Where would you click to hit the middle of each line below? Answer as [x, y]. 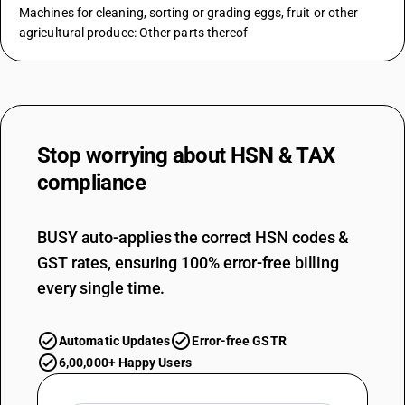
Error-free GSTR [239, 341]
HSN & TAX [283, 155]
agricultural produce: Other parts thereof [134, 33]
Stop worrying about [134, 155]
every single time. [101, 288]
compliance [92, 183]
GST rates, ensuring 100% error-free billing [188, 263]
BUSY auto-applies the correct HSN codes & [193, 237]
